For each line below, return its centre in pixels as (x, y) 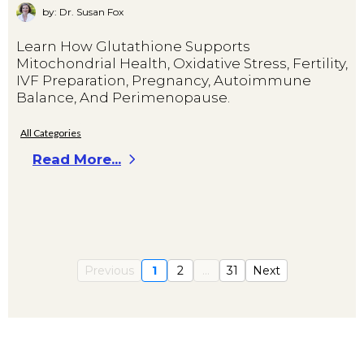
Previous (109, 270)
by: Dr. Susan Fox (83, 12)
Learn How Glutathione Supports (133, 46)
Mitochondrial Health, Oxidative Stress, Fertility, (182, 63)
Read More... (77, 159)
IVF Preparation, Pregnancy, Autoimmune (164, 80)
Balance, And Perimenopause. (123, 97)
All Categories (51, 132)
